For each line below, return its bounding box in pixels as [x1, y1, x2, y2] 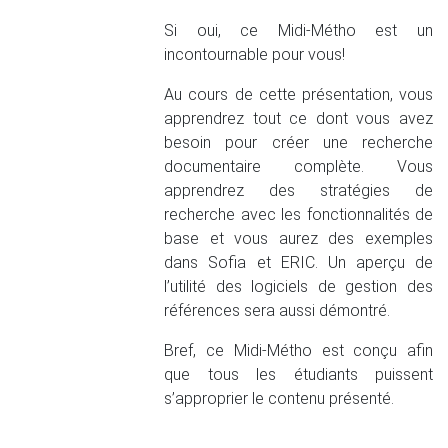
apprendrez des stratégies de [164, 181, 433, 200]
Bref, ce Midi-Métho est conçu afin [164, 341, 433, 360]
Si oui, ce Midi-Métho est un [164, 21, 433, 40]
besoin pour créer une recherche [164, 133, 433, 152]
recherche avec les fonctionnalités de [164, 205, 433, 224]
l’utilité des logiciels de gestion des [164, 277, 433, 296]
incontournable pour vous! [164, 45, 346, 64]
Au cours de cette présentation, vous [164, 85, 433, 104]
